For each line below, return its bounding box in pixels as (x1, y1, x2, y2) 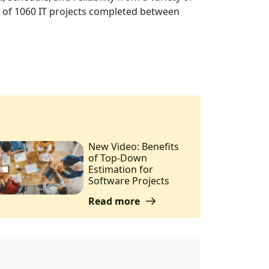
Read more (88, 194, 142, 208)
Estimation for (88, 162, 153, 176)
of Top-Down (88, 151, 147, 165)
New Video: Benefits (88, 139, 179, 153)
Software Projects (88, 174, 169, 187)
